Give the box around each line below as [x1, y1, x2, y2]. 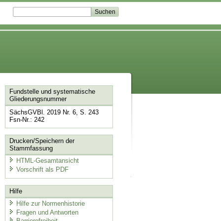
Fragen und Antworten [16, 208, 78, 216]
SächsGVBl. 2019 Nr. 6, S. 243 [9, 109, 99, 116]
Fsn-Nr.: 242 [9, 116, 44, 124]
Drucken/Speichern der [9, 137, 74, 145]
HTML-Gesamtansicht [16, 157, 79, 165]
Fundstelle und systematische [9, 88, 95, 96]
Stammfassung [9, 144, 53, 152]
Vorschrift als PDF [16, 165, 69, 173]
